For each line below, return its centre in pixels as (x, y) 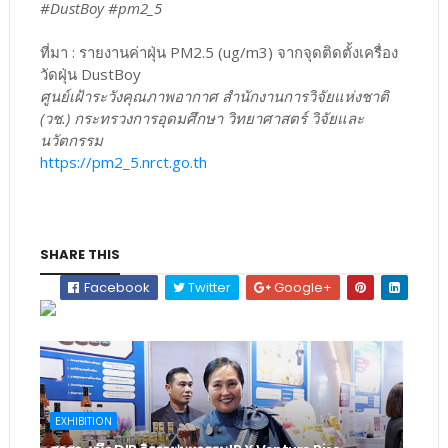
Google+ (302, 287)
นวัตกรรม (71, 139)
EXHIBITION (83, 420)
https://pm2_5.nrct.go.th (123, 161)
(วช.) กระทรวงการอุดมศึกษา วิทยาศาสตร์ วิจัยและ (201, 117)
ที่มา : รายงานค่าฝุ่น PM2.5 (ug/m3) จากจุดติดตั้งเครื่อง (218, 51)
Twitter (208, 287)
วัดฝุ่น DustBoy (90, 73)
